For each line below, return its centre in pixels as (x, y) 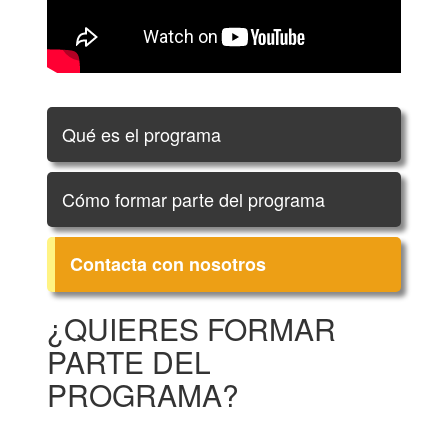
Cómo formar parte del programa (193, 198)
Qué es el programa (141, 133)
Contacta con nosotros (168, 263)
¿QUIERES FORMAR (191, 328)
